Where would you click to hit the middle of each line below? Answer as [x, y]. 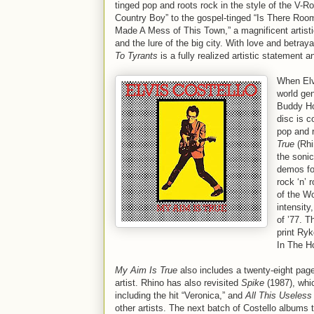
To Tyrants [136, 56]
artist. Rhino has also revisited [178, 283]
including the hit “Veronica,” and [180, 295]
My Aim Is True [146, 270]
